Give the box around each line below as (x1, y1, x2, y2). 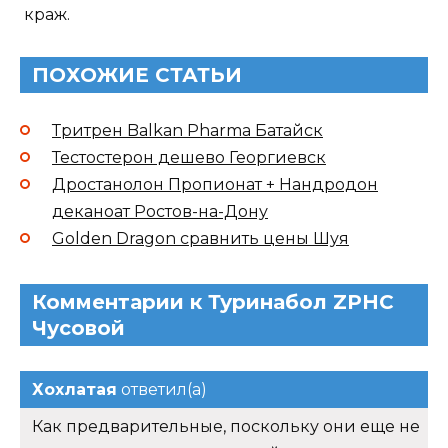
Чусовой (32, 315, 125, 340)
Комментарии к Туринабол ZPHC (32, 289, 394, 314)
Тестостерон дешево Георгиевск (52, 147, 326, 167)
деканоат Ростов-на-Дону (52, 201, 268, 221)
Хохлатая (32, 379, 117, 399)
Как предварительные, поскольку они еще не (32, 416, 420, 436)
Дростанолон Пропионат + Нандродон (52, 174, 378, 194)
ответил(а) (117, 379, 207, 399)
